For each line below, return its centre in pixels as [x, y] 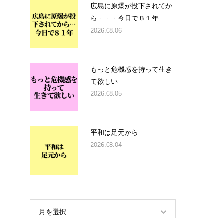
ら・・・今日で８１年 [125, 18]
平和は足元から [114, 132]
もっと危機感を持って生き [131, 69]
